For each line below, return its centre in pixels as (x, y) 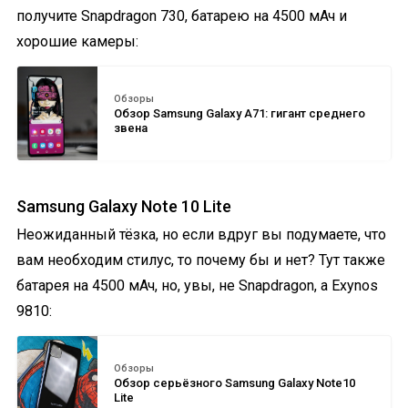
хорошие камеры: (77, 41)
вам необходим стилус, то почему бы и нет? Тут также (201, 260)
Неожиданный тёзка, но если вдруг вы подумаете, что (201, 234)
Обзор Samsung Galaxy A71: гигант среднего (240, 114)
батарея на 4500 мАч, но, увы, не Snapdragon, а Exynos (197, 285)
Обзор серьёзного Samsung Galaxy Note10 (235, 383)
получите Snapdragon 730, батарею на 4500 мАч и (182, 15)
